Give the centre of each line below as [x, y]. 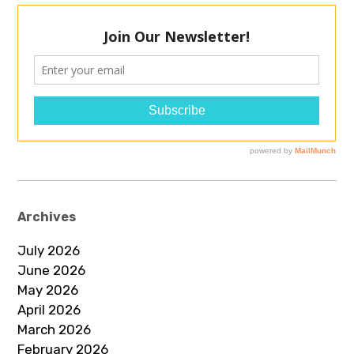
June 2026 [52, 270]
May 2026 [48, 290]
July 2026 [49, 250]
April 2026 [49, 310]
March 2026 [55, 330]
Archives [47, 217]
